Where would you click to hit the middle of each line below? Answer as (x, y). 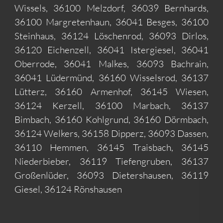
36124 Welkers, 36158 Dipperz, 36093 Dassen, (111, 133)
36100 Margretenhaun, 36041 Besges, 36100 (111, 22)
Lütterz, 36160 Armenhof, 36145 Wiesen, (111, 91)
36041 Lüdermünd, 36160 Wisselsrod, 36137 (111, 77)
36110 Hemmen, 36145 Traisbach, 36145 (111, 147)
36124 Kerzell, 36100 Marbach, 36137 (111, 105)
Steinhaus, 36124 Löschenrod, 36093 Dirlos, (111, 36)
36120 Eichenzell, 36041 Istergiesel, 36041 (111, 50)
